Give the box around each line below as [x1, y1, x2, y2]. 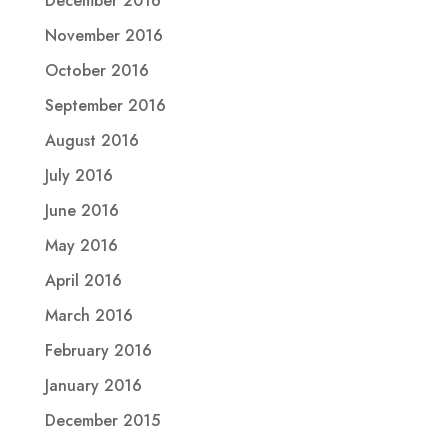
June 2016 [44, 198, 119, 222]
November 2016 [44, 23, 163, 47]
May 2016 [44, 233, 118, 257]
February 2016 [44, 338, 152, 362]
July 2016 [44, 163, 113, 187]
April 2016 [44, 268, 122, 292]
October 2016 [44, 58, 149, 82]
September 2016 [44, 93, 166, 117]
